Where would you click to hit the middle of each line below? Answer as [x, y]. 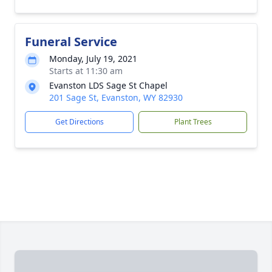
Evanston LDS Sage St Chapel [108, 85]
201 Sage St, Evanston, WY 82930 [116, 97]
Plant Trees [193, 122]
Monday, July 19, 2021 [93, 59]
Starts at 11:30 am [86, 71]
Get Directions [79, 122]
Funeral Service [71, 42]
